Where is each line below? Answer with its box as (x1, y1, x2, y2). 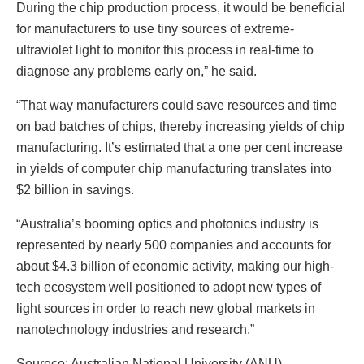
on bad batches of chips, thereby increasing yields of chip (16, 119, 344, 134)
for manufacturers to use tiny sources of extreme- (16, 22, 294, 37)
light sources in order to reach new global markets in (16, 301, 315, 316)
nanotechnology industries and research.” (16, 323, 254, 337)
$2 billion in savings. (16, 183, 134, 197)
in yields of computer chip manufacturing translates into (16, 162, 331, 176)
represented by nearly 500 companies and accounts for (16, 238, 331, 253)
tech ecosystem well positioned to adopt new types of (16, 280, 321, 295)
